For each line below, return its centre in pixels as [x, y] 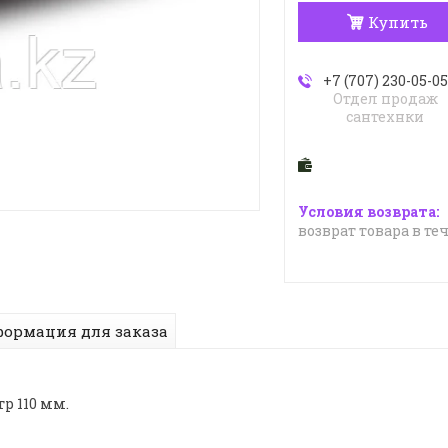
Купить [398, 22]
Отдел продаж [385, 99]
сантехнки [385, 117]
